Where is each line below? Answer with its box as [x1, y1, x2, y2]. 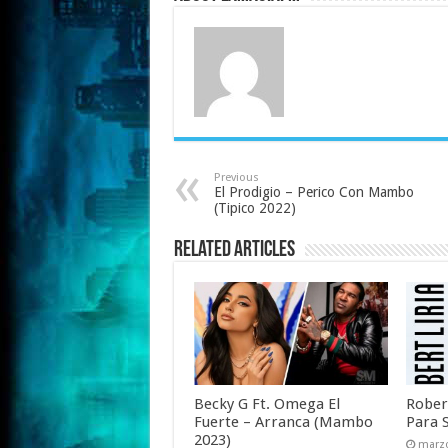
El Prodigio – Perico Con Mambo [213, 184, 414, 200]
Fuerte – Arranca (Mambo [193, 413, 373, 432]
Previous [213, 171, 259, 184]
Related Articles [173, 239, 295, 262]
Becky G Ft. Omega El [193, 395, 340, 414]
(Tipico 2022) [213, 200, 296, 216]
